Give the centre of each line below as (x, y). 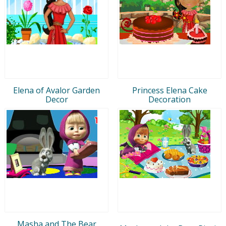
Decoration (169, 99)
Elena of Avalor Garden (56, 90)
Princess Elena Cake (169, 90)
